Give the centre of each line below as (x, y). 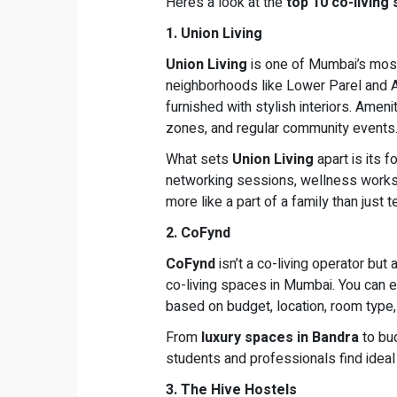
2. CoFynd (226, 234)
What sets (199, 160)
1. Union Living (214, 34)
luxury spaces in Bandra (280, 338)
